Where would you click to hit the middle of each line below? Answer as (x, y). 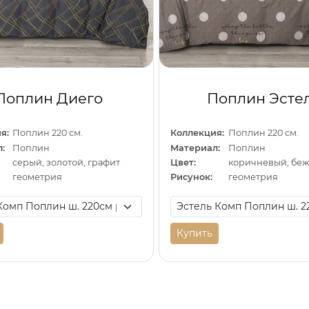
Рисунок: (192, 177)
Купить (195, 233)
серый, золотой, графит (67, 163)
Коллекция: (198, 133)
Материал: (196, 148)
